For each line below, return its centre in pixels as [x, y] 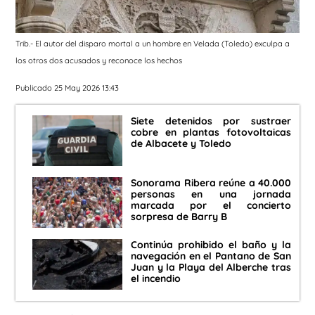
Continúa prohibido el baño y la [211, 245]
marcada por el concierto [211, 206]
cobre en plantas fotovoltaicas [211, 133]
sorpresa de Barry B [179, 217]
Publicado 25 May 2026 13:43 [67, 88]
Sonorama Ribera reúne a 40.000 [211, 183]
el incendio [156, 279]
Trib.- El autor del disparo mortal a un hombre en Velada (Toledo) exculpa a [153, 44]
